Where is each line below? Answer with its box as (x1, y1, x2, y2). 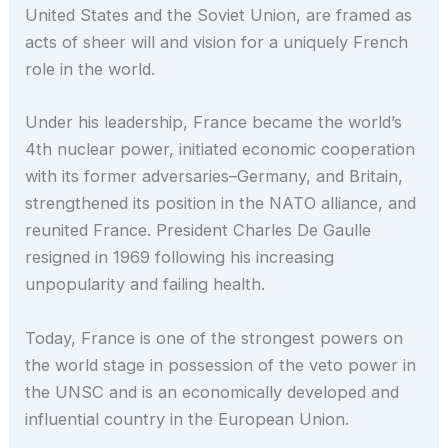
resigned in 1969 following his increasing (25, 247, 335, 268)
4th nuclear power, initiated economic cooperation (25, 139, 416, 160)
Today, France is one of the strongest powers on (25, 327, 404, 348)
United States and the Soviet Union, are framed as (25, 5, 413, 26)
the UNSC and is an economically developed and (25, 381, 400, 402)
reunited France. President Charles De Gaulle (25, 220, 372, 241)
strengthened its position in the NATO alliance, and (25, 193, 417, 214)
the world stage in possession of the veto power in (25, 354, 417, 375)
